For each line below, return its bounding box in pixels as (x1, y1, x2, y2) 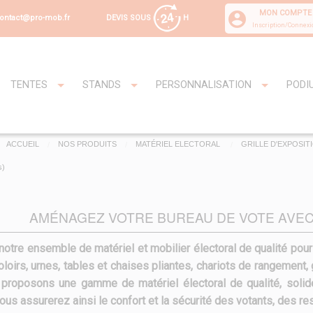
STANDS (82, 79, 121, 92)
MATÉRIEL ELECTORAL (136, 140, 222, 148)
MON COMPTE (259, 8, 312, 17)
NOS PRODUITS (58, 140, 117, 148)
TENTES (10, 79, 48, 92)
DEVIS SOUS (106, 13, 153, 22)
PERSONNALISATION (156, 79, 252, 92)
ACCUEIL (6, 140, 39, 148)
